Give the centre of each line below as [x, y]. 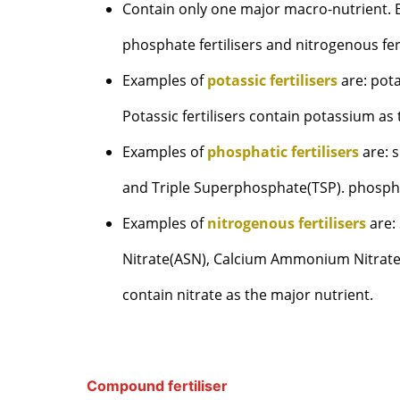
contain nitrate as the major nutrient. [248, 295]
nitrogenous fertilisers [287, 224]
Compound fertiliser [158, 385]
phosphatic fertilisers [283, 152]
